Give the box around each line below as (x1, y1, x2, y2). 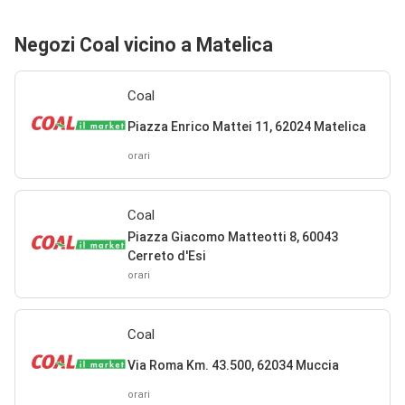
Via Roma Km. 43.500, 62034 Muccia (127, 358, 339, 373)
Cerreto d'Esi (127, 248, 206, 263)
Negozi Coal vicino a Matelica (14, 33, 273, 56)
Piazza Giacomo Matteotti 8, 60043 (127, 229, 338, 244)
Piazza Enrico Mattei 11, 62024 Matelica (127, 119, 366, 135)
